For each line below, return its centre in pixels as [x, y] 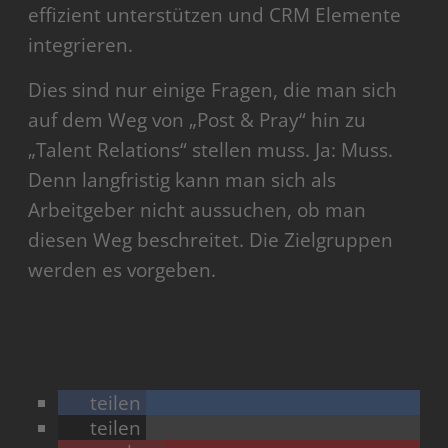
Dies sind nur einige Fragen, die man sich [213, 89]
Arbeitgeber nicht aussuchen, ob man [197, 209]
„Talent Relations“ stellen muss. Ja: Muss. [211, 149]
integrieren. [81, 44]
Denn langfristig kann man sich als [182, 179]
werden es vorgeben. [122, 269]
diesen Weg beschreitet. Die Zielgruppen [211, 239]
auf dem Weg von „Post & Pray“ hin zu [197, 119]
